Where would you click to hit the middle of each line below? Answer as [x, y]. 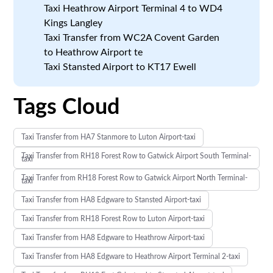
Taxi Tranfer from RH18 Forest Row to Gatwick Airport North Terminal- [135, 178]
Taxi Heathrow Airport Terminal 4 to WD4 [133, 8]
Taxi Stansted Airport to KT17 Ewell [120, 67]
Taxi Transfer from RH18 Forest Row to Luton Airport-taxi [113, 218]
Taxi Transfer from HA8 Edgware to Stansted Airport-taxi [112, 200]
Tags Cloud [67, 107]
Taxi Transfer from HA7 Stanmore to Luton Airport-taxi [109, 137]
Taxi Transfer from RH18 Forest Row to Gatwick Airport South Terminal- [136, 156]
